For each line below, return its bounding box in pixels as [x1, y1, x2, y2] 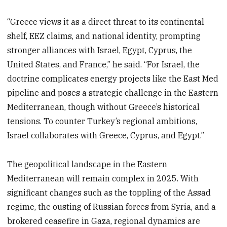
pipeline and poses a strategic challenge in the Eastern [7, 88, 219, 98]
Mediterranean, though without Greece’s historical [7, 102, 200, 112]
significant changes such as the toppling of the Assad [7, 187, 211, 198]
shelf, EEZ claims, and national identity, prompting [7, 31, 201, 42]
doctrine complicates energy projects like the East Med [7, 73, 219, 84]
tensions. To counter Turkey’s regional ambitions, [7, 116, 198, 127]
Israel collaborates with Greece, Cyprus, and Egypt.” [7, 130, 205, 141]
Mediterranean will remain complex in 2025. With [7, 173, 199, 184]
